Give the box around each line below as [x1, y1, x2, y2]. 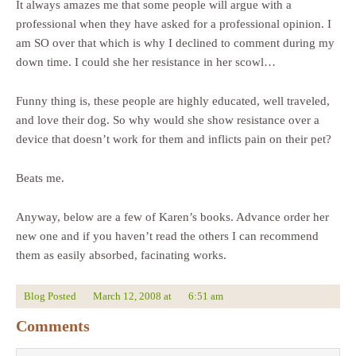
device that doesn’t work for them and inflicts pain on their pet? [16, 133, 331, 145]
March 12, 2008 [93, 290, 161, 302]
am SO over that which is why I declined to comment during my [16, 37, 335, 49]
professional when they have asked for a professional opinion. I [16, 17, 331, 30]
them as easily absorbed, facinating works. [16, 249, 226, 261]
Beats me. [16, 172, 64, 184]
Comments [16, 317, 90, 335]
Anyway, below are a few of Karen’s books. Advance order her [16, 211, 329, 223]
